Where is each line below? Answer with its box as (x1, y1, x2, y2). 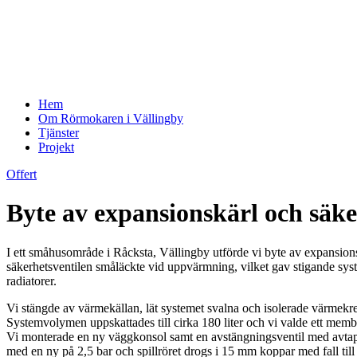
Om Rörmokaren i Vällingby (38, 112, 183, 125)
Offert (6, 167, 37, 181)
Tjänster (38, 126, 79, 139)
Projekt (38, 140, 74, 154)
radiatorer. (6, 273, 57, 288)
